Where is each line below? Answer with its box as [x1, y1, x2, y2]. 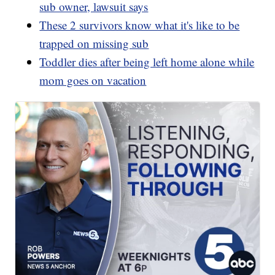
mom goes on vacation [39, 72, 147, 88]
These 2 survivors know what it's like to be [39, 17, 240, 33]
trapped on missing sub [39, 36, 149, 52]
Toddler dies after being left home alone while [39, 54, 255, 70]
